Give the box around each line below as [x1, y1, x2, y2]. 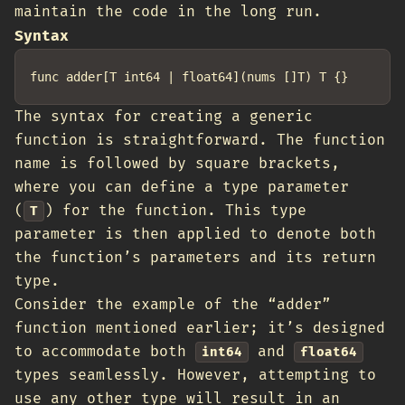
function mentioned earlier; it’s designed [14, 319, 385, 337]
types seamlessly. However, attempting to [14, 366, 376, 384]
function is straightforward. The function [14, 131, 385, 149]
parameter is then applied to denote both [14, 225, 376, 243]
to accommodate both [14, 343, 195, 361]
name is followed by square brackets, [14, 155, 340, 173]
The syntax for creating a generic [14, 108, 313, 126]
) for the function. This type [44, 202, 306, 220]
